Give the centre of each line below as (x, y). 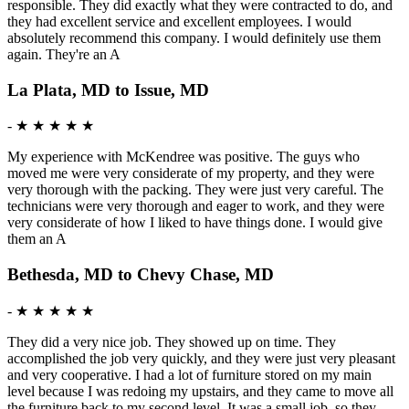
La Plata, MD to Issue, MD (108, 89)
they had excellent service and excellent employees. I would (179, 21)
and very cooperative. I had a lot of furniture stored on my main (189, 374)
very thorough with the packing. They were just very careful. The (195, 190)
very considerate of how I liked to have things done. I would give (195, 223)
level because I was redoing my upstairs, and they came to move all (200, 391)
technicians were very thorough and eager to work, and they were (196, 206)
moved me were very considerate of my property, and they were (191, 173)
